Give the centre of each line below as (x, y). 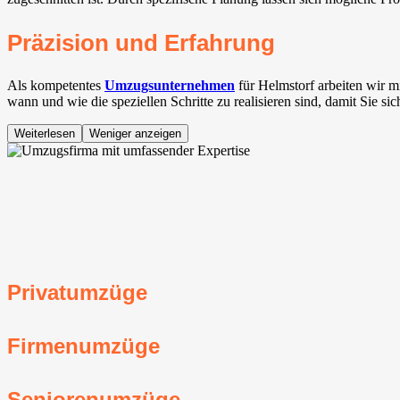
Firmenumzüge (83, 346)
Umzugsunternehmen (170, 86)
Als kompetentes (56, 86)
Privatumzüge (77, 292)
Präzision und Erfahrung (141, 43)
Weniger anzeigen (135, 134)
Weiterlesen (45, 134)
